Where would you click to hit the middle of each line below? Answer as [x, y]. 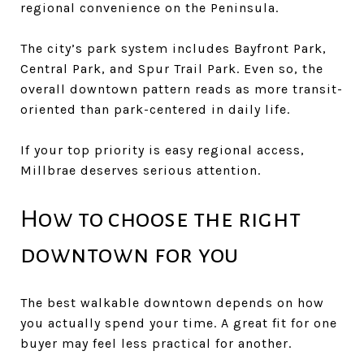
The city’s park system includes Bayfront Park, [173, 48]
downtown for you [130, 254]
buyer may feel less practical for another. [156, 343]
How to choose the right [161, 218]
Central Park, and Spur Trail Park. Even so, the [172, 68]
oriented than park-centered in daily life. [155, 109]
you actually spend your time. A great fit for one [179, 323]
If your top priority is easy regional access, [162, 149]
